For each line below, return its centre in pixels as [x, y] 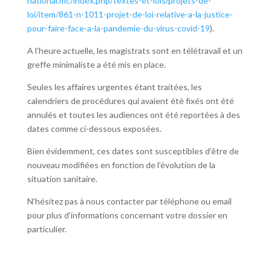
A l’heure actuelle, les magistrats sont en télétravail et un [135, 51]
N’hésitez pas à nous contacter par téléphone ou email [129, 201]
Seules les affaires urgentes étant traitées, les [114, 87]
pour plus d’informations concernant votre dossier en [127, 215]
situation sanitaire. [62, 179]
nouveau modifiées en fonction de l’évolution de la [121, 165]
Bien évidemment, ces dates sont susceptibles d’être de [133, 151]
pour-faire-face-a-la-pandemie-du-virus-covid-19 [118, 28]
